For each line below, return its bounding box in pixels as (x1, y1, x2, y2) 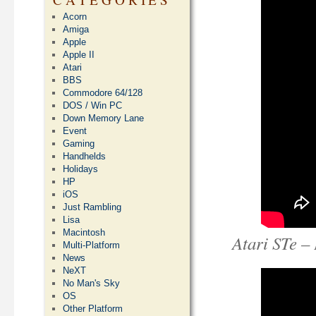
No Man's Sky (63, 278, 121, 288)
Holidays (63, 164, 99, 174)
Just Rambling (63, 202, 122, 212)
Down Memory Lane (63, 113, 145, 123)
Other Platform (63, 303, 123, 314)
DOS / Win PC (63, 100, 123, 111)
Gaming (63, 138, 95, 149)
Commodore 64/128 (63, 87, 143, 98)
